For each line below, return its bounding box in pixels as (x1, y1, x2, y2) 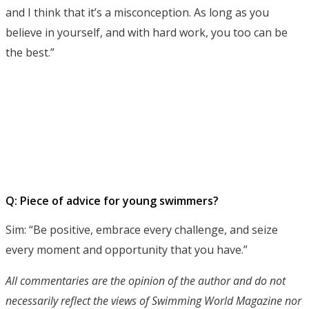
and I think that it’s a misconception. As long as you (6, 4, 269, 20)
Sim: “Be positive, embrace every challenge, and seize (6, 221, 278, 237)
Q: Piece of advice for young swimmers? (6, 192, 219, 208)
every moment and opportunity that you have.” (6, 241, 248, 257)
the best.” (6, 44, 54, 60)
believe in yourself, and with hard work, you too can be (6, 24, 288, 40)
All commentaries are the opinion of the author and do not (6, 272, 286, 288)
